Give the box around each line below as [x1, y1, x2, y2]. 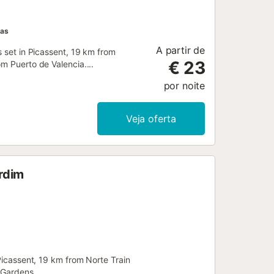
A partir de [155, 44, 205, 57]
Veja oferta [125, 113, 177, 125]
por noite [163, 80, 205, 92]
